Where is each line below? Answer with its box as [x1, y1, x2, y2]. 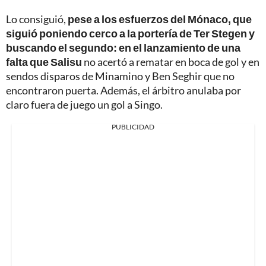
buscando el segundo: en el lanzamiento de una [6, 40, 240, 54]
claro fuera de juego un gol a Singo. [6, 97, 163, 111]
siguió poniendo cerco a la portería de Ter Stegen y [6, 26, 255, 40]
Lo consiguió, [6, 12, 68, 26]
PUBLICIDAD [112, 122, 154, 131]
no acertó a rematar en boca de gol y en [82, 55, 259, 68]
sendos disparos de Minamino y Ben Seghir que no [6, 69, 235, 83]
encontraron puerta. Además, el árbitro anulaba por [6, 83, 241, 97]
